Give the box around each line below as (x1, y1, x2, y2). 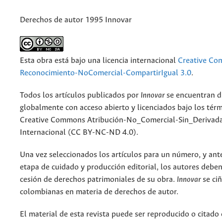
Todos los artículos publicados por (20, 91, 141, 100)
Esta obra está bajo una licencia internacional (20, 56, 178, 65)
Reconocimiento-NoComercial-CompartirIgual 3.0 (20, 69, 191, 78)
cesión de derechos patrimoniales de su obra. (20, 175, 177, 184)
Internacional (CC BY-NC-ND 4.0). (20, 128, 138, 137)
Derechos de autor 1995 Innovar (20, 16, 132, 25)
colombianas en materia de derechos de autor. (20, 188, 178, 197)
